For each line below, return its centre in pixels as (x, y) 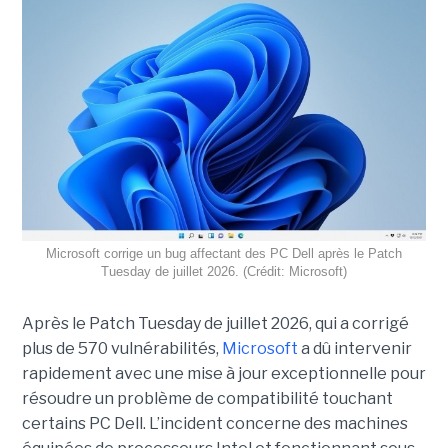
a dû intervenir (354, 348)
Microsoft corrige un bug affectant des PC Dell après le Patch (224, 253)
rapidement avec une (104, 373)
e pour (401, 373)
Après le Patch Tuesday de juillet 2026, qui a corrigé (215, 323)
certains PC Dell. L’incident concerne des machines (214, 423)
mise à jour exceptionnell (281, 373)
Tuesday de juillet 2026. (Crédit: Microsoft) (224, 271)
